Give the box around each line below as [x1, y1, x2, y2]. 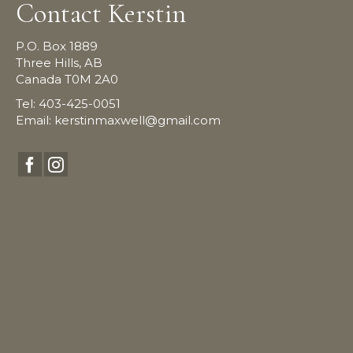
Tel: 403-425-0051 [16, 96, 121, 111]
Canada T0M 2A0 [16, 72, 118, 87]
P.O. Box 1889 [16, 39, 98, 54]
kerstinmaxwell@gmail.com [54, 113, 221, 128]
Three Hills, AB [16, 55, 102, 70]
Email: [16, 113, 54, 128]
